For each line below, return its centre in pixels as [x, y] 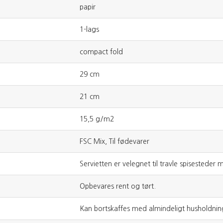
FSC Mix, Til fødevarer [114, 141]
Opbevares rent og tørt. [118, 186]
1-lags [89, 29]
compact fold [101, 52]
